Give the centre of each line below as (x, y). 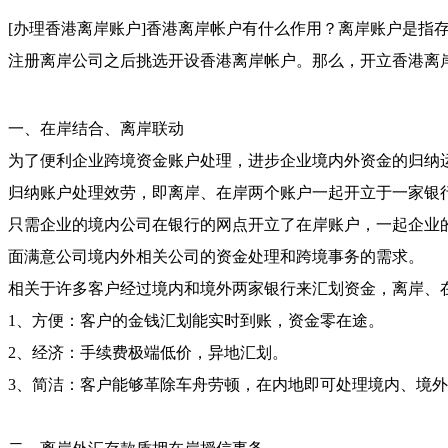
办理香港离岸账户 (77, 28)
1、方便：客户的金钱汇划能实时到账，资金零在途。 (196, 320)
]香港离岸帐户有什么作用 (231, 28)
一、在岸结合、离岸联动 (96, 128)
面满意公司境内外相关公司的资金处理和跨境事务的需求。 (216, 256)
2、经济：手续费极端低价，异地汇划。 (148, 352)
